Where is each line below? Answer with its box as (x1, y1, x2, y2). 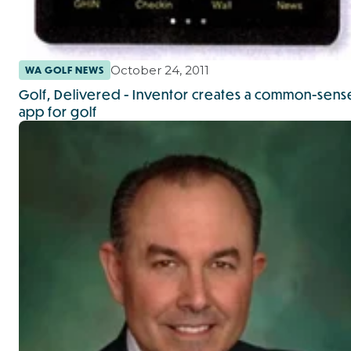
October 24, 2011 (110, 62, 209, 78)
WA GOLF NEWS (25, 63, 104, 77)
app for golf (19, 102, 97, 121)
